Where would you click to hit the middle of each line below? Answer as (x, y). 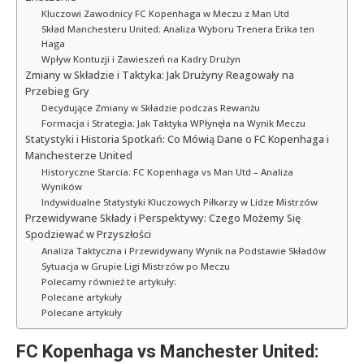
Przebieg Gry (57, 92)
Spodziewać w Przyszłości (88, 235)
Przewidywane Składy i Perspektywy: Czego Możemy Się (163, 219)
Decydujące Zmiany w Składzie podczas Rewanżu (150, 108)
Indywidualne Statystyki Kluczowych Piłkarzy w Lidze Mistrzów (179, 202)
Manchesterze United (79, 156)
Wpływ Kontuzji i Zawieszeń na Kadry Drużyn (141, 59)
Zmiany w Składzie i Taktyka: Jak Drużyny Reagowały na (160, 76)
